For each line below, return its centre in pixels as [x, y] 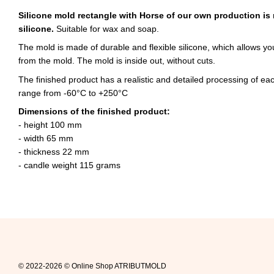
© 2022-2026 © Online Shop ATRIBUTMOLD [92, 266]
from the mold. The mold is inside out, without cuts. [117, 61]
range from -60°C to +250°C [73, 93]
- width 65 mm [46, 139]
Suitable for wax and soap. [106, 29]
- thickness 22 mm [54, 152]
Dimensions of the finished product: [94, 112]
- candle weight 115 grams [69, 165]
